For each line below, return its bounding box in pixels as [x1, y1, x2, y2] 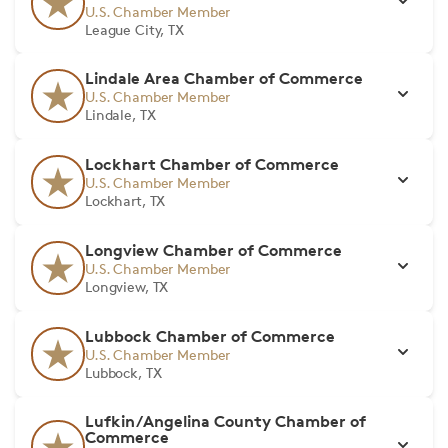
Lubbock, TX [85, 364, 162, 381]
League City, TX [85, 21, 184, 38]
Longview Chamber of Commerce [85, 240, 342, 260]
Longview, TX [85, 278, 169, 295]
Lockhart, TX [85, 192, 166, 209]
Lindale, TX [85, 106, 156, 123]
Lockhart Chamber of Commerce [85, 154, 339, 174]
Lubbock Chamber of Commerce [85, 326, 335, 346]
